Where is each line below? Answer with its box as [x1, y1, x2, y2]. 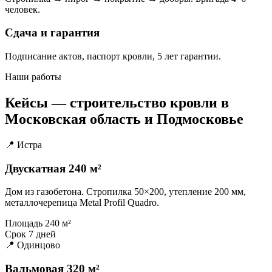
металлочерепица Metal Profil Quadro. [5, 197, 159, 208]
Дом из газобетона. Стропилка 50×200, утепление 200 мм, [5, 186, 246, 197]
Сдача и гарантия [5, 26, 100, 39]
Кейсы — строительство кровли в [5, 94, 229, 110]
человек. [5, 4, 40, 15]
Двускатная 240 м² [5, 161, 101, 175]
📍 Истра [5, 139, 42, 150]
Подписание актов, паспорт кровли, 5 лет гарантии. [5, 50, 221, 61]
